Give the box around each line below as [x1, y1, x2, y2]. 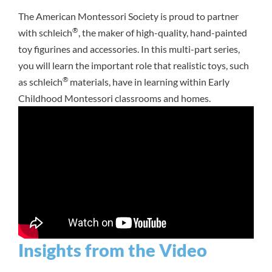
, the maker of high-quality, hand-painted [78, 27, 247, 39]
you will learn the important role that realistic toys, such [18, 59, 249, 72]
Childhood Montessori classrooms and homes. [18, 92, 211, 104]
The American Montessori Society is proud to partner [18, 10, 239, 22]
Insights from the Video [18, 239, 207, 260]
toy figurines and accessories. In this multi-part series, [18, 43, 240, 55]
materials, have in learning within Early [70, 76, 229, 88]
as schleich [18, 76, 63, 88]
